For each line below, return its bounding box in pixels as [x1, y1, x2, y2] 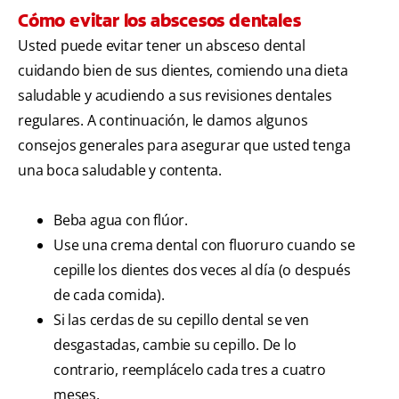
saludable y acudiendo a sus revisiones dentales [18, 85, 332, 106]
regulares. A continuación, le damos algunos [18, 110, 308, 131]
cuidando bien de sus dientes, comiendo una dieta [18, 61, 348, 81]
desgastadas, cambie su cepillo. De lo [53, 335, 297, 355]
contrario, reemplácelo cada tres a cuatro [53, 360, 326, 380]
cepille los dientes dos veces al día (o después [53, 260, 351, 281]
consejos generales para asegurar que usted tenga [18, 135, 351, 156]
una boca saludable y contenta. [18, 160, 223, 181]
